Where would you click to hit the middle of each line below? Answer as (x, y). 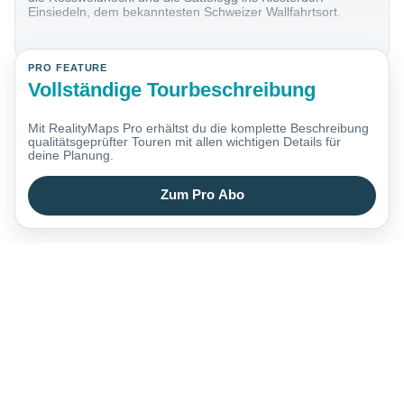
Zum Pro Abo (202, 195)
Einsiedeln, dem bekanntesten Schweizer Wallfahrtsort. (185, 12)
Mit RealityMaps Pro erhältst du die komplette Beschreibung (199, 129)
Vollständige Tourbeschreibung (172, 89)
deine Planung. (71, 156)
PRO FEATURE (68, 68)
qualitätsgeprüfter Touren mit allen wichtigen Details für (185, 142)
